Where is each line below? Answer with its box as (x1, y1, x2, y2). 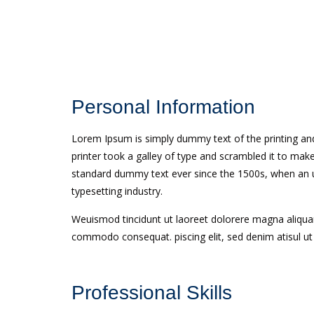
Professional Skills (71, 282, 232, 303)
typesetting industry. (71, 184, 163, 198)
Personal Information (71, 96, 255, 118)
